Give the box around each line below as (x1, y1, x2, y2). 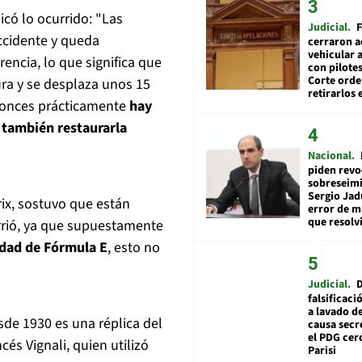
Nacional (308, 147, 351, 164)
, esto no (107, 238, 160, 259)
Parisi (308, 342, 336, 359)
